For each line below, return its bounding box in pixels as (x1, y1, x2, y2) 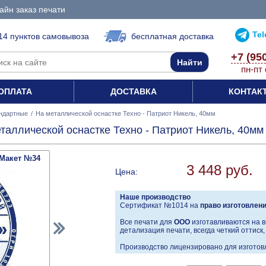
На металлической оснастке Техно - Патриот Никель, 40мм (36, 110, 216, 117)
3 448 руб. (186, 162, 253, 179)
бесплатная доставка (131, 31, 214, 41)
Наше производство (120, 193, 191, 202)
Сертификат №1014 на (120, 201, 200, 210)
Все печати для (120, 218, 174, 227)
